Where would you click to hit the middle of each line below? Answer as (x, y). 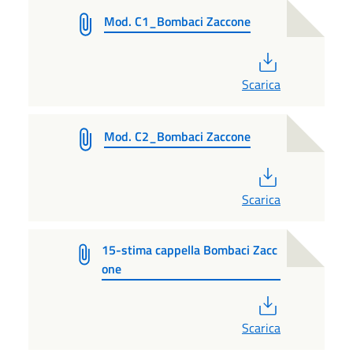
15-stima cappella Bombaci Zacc (190, 249)
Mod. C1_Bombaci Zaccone (177, 21)
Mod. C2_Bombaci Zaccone (177, 136)
